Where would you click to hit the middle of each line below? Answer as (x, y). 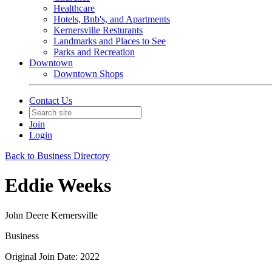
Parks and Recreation (94, 52)
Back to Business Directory (57, 156)
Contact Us (51, 100)
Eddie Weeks (58, 185)
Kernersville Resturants (98, 30)
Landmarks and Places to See (110, 41)
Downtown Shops (88, 74)
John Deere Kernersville (51, 215)
